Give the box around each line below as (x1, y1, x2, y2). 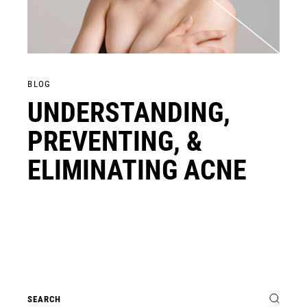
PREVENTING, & (27, 125, 203, 158)
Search (27, 282, 59, 296)
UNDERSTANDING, (27, 96, 231, 129)
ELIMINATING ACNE (27, 153, 247, 186)
